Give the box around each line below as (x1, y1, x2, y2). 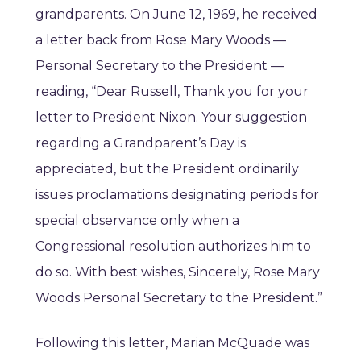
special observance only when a (35, 213, 239, 229)
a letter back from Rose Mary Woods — (35, 32, 286, 48)
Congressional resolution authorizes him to (35, 239, 311, 255)
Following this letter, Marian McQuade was (35, 335, 309, 351)
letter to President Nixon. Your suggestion (35, 110, 307, 126)
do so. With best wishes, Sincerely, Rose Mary (35, 264, 320, 280)
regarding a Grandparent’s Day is (35, 135, 246, 151)
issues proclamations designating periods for (35, 187, 319, 203)
